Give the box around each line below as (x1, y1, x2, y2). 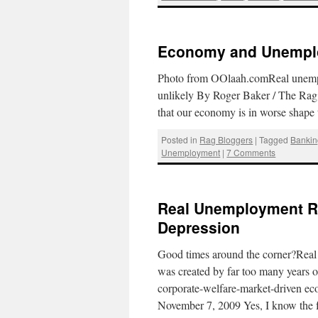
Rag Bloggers (199, 133, 253, 146)
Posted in (161, 133, 198, 146)
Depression (158, 216, 240, 238)
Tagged (259, 133, 289, 146)
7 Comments (226, 146, 276, 158)
